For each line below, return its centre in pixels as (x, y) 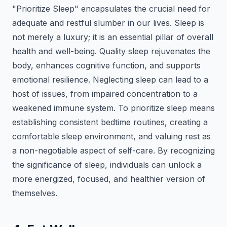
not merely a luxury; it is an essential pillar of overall (113, 37)
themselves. (35, 193)
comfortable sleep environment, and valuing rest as (111, 136)
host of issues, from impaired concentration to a (105, 94)
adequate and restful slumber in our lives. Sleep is (108, 23)
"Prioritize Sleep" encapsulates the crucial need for (111, 9)
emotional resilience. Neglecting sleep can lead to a (110, 80)
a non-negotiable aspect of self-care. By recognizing (113, 150)
